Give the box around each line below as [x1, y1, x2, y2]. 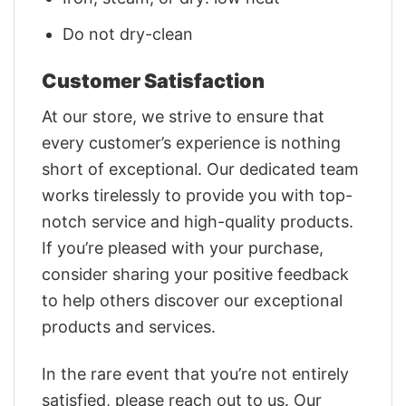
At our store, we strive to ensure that [42, 106, 324, 126]
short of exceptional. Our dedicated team [42, 159, 359, 179]
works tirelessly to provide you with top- [42, 185, 353, 205]
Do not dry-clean [63, 24, 194, 43]
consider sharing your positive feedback [42, 264, 349, 284]
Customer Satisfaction [42, 68, 265, 92]
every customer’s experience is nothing [42, 132, 341, 152]
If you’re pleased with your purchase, [42, 237, 324, 257]
